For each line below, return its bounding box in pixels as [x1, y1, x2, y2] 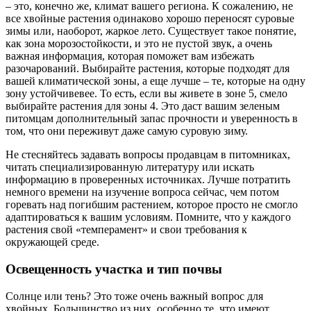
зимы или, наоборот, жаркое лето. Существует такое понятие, [6, 25, 296, 37]
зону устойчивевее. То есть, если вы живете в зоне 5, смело [6, 87, 287, 100]
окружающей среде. [6, 236, 99, 249]
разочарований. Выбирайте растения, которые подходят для [6, 62, 289, 75]
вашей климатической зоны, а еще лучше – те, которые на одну [6, 75, 305, 87]
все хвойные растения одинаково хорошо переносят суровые [6, 12, 294, 25]
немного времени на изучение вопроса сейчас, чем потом [6, 186, 279, 199]
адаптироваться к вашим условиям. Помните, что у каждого [6, 211, 291, 224]
